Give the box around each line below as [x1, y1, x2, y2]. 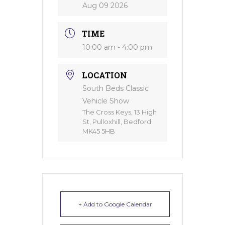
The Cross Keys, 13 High [82, 108, 157, 116]
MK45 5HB [82, 127, 115, 135]
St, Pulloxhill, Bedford [82, 118, 151, 126]
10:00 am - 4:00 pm [82, 43, 152, 52]
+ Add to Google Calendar [78, 200, 152, 208]
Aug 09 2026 [82, 1, 128, 10]
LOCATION [82, 70, 127, 80]
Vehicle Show [82, 96, 129, 105]
